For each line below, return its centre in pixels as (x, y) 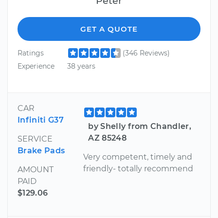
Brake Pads (41, 150)
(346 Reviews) (146, 53)
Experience (36, 66)
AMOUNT (36, 169)
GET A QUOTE (109, 29)
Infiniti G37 (41, 120)
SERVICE (35, 139)
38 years (81, 66)
